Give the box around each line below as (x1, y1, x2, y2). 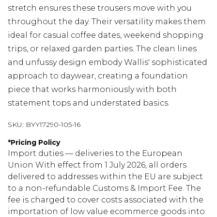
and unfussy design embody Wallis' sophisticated (8, 58, 207, 67)
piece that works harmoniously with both (8, 85, 177, 94)
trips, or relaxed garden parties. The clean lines (8, 44, 197, 54)
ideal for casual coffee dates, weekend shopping (8, 31, 203, 40)
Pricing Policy (11, 138, 60, 147)
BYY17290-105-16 (26, 120, 80, 129)
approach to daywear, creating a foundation (8, 71, 188, 81)
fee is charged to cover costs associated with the (8, 195, 203, 205)
